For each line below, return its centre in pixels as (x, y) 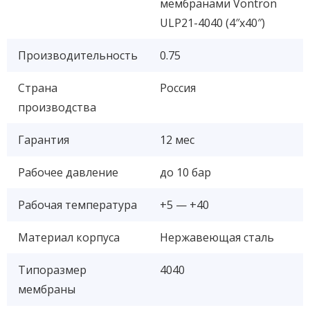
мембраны (47, 289)
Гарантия (44, 139)
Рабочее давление (68, 172)
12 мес (177, 139)
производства (57, 107)
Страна (38, 88)
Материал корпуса (69, 237)
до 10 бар (185, 172)
